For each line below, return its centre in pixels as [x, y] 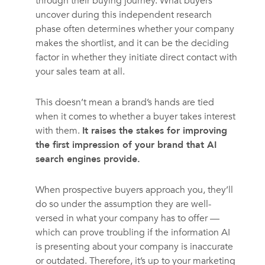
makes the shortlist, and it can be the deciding [132, 43]
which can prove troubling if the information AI [132, 232]
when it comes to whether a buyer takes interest [135, 117]
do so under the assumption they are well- [123, 204]
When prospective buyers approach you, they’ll [134, 190]
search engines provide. [88, 159]
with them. [59, 131]
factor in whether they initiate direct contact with [136, 57]
